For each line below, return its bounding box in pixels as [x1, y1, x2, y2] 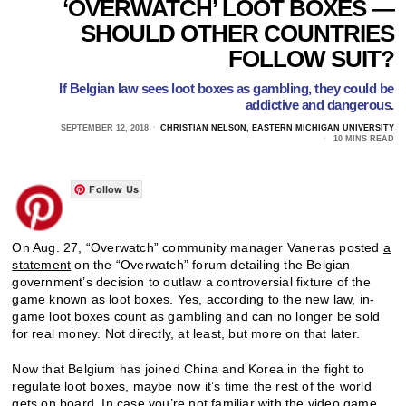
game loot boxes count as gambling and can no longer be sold [12, 308, 381, 324]
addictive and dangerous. [245, 96, 394, 112]
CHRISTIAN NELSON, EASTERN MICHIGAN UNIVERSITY [159, 122, 394, 132]
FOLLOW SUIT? [227, 45, 394, 72]
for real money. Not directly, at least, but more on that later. [12, 325, 361, 341]
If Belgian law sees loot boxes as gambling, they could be [59, 80, 394, 96]
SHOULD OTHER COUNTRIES [80, 20, 394, 46]
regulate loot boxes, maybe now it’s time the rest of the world [12, 378, 372, 393]
